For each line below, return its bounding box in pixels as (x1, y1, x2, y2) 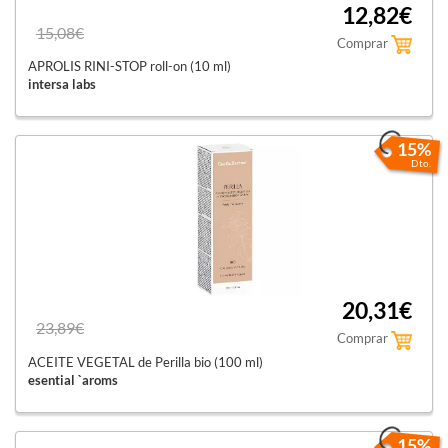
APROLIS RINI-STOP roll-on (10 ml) (28, 58, 231, 75)
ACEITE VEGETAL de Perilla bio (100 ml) (28, 353, 263, 370)
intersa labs (28, 76, 96, 93)
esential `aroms (28, 371, 118, 388)
